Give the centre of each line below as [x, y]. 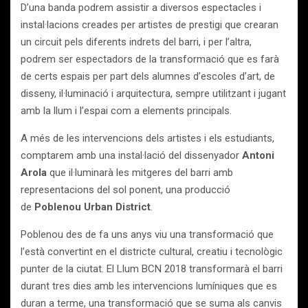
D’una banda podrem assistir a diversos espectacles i [141, 8]
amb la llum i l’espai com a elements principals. [126, 111]
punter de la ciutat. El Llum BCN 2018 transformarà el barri [152, 269]
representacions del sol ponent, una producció [125, 190]
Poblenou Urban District [92, 207]
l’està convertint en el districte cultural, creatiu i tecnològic [152, 252]
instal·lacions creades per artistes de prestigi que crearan [150, 25]
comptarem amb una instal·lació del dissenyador [131, 155]
